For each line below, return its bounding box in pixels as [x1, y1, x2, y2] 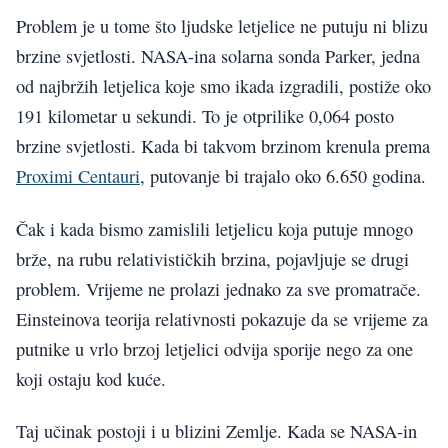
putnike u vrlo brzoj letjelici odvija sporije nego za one [16, 336, 413, 361]
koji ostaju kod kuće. [16, 366, 166, 391]
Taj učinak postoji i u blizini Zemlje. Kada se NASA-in [16, 419, 417, 444]
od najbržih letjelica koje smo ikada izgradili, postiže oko [16, 74, 431, 99]
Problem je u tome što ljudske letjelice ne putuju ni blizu [16, 14, 428, 39]
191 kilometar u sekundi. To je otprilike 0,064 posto [16, 104, 394, 129]
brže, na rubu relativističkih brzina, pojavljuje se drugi [16, 246, 409, 271]
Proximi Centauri [16, 164, 140, 189]
